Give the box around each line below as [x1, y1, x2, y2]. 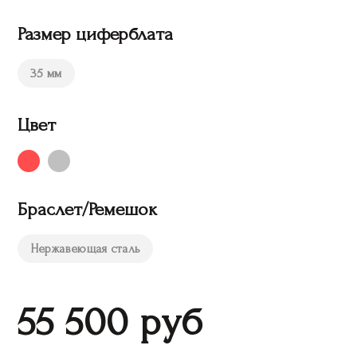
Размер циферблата [18, 23, 173, 45]
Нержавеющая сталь [30, 241, 141, 256]
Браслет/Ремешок [18, 198, 157, 220]
